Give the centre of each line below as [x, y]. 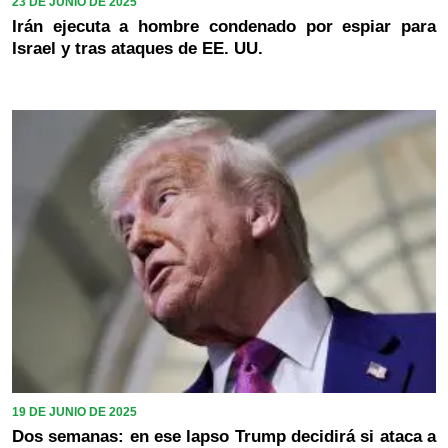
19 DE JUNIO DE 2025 [74, 411]
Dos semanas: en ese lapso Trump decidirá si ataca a [224, 436]
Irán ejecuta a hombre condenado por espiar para [224, 26]
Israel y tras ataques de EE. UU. [137, 48]
